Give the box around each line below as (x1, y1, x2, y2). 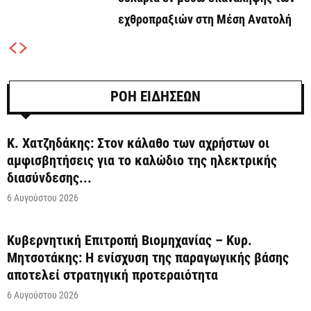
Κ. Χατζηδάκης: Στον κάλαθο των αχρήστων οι (7, 134, 269, 151)
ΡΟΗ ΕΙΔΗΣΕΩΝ (110, 87, 201, 105)
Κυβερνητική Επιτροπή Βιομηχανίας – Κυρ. (7, 231, 252, 249)
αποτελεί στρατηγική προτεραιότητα (7, 266, 218, 283)
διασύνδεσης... (7, 169, 92, 186)
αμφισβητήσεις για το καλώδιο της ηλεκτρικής (7, 151, 277, 169)
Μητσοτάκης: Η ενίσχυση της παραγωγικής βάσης (7, 249, 289, 266)
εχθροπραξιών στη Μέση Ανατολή (118, 11, 292, 26)
